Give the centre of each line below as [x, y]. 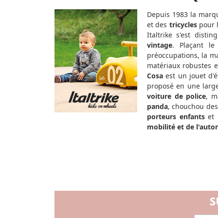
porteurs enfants [176, 116]
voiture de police [177, 96]
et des [158, 24]
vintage [160, 45]
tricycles [183, 24]
